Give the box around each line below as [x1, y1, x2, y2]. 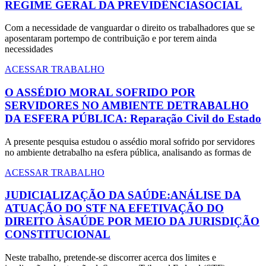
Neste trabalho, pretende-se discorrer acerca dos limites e [5, 252, 216, 263]
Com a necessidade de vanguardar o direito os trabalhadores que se [5, 23, 255, 33]
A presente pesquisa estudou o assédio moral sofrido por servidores [5, 136, 255, 147]
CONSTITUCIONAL [5, 228, 110, 241]
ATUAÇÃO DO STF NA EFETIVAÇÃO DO [5, 202, 224, 215]
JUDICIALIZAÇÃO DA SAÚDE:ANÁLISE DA [5, 189, 241, 202]
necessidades [5, 44, 53, 55]
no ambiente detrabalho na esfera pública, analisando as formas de [5, 147, 251, 157]
